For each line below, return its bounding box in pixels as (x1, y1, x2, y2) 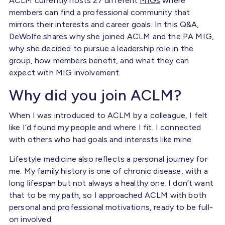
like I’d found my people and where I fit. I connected (9, 122, 201, 132)
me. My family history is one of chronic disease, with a (9, 166, 208, 176)
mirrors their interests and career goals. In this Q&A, (9, 19, 199, 29)
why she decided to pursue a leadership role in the (9, 43, 194, 53)
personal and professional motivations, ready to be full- (9, 202, 213, 212)
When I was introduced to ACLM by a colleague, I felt (9, 110, 208, 120)
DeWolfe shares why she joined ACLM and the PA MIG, (9, 31, 214, 41)
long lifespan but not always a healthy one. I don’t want (9, 178, 213, 188)
